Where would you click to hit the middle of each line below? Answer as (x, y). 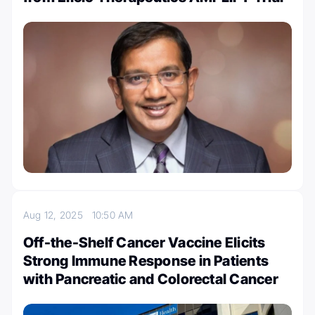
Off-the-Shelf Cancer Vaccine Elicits (144, 242)
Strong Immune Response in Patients (146, 261)
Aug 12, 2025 (58, 214)
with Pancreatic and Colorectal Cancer (151, 279)
